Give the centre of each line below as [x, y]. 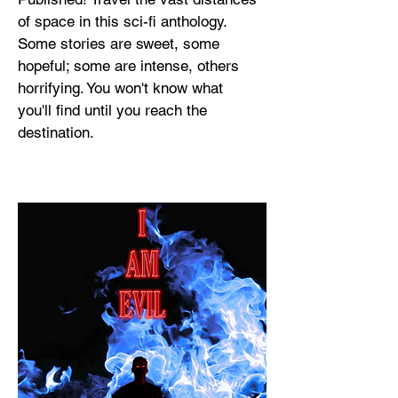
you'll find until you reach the [112, 110]
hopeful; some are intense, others [128, 66]
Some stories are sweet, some [119, 44]
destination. [56, 132]
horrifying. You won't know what [120, 88]
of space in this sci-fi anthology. [122, 21]
